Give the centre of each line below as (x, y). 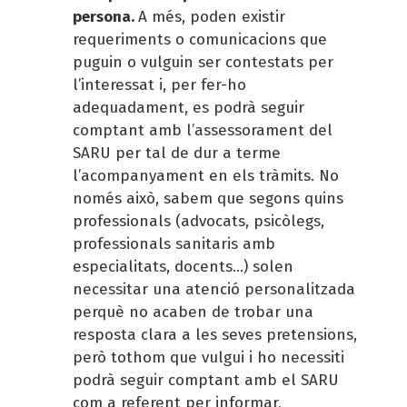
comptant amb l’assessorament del (203, 130)
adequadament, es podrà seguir (189, 107)
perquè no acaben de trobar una (193, 312)
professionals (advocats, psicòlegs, (199, 221)
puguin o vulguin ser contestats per (203, 62)
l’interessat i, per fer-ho (159, 84)
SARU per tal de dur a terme (177, 153)
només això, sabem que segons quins (208, 198)
